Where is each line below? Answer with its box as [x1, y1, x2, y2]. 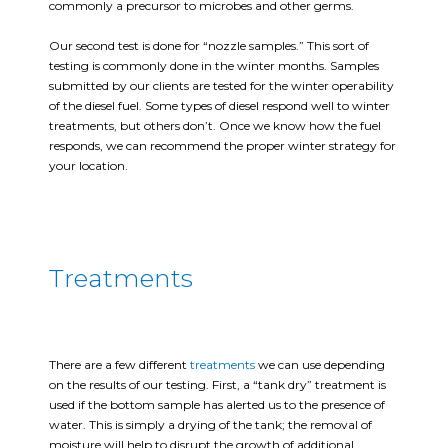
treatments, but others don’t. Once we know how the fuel [49, 117, 381, 133]
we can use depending [255, 357, 385, 373]
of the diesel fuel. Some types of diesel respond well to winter [49, 97, 390, 113]
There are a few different [49, 357, 190, 373]
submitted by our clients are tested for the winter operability [49, 77, 394, 93]
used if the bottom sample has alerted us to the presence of [49, 397, 385, 413]
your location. [49, 157, 128, 173]
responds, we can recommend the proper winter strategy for [49, 137, 396, 153]
